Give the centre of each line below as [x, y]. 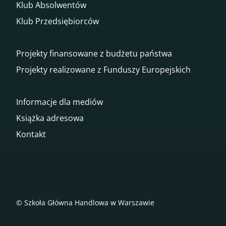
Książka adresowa [50, 118]
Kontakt [31, 134]
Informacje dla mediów [60, 102]
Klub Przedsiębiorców [58, 21]
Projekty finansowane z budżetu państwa [94, 53]
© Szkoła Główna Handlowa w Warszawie [85, 202]
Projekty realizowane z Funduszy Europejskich [103, 69]
